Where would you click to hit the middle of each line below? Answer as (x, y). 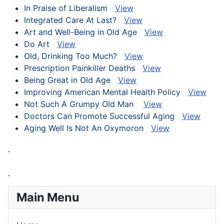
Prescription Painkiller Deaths (83, 68)
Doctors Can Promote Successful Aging (103, 116)
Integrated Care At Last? (74, 20)
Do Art (40, 44)
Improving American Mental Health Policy (106, 92)
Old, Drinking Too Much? (74, 56)
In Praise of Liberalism (69, 8)
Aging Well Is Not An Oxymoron (87, 128)
